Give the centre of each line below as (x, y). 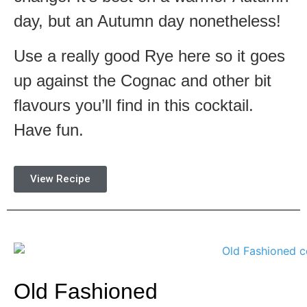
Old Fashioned (86, 291)
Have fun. (49, 130)
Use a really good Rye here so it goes (149, 56)
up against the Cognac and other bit (143, 80)
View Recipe (60, 179)
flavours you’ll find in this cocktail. (134, 105)
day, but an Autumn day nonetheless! (147, 21)
